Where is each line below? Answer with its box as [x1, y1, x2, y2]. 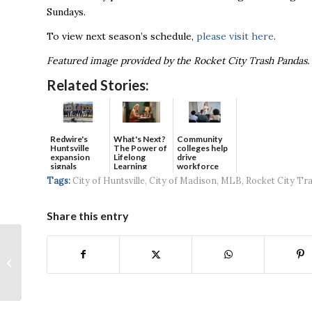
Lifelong [114, 151, 146, 162]
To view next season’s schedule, [47, 29, 196, 42]
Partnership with [24, 256, 97, 268]
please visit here [196, 29, 274, 42]
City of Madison [149, 174, 217, 186]
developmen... [177, 169, 231, 180]
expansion [50, 151, 90, 162]
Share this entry [47, 208, 129, 222]
